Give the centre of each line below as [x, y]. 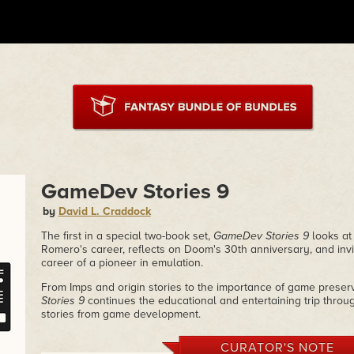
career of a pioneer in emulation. [122, 263]
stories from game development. [121, 314]
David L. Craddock [104, 211]
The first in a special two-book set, [127, 236]
